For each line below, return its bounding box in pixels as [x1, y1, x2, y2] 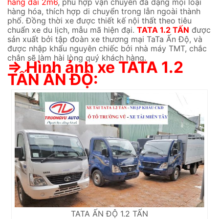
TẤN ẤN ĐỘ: [7, 70, 98, 89]
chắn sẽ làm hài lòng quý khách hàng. [7, 53, 146, 63]
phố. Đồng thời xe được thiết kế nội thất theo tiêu [7, 16, 192, 26]
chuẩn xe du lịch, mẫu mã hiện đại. [7, 25, 137, 35]
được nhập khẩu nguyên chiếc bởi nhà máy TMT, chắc [7, 44, 207, 54]
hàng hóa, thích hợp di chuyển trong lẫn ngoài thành [7, 6, 200, 17]
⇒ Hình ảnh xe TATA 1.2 [7, 58, 183, 77]
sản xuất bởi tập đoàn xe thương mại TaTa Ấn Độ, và [7, 34, 202, 44]
